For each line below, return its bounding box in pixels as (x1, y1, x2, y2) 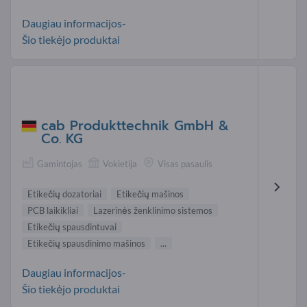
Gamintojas (37, 158, 82, 170)
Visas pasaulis (158, 158, 212, 170)
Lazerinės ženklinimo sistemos (93, 205, 212, 217)
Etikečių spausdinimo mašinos (27, 238, 145, 249)
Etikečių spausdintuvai (27, 221, 116, 233)
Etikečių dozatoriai (27, 188, 101, 200)
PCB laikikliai (27, 205, 78, 217)
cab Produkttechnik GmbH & (41, 116, 229, 136)
